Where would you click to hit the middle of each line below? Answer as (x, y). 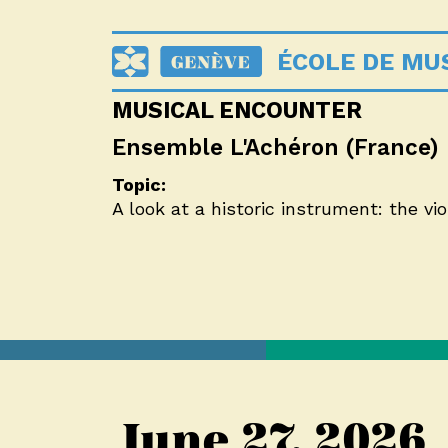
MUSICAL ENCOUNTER (237, 110)
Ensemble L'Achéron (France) (275, 147)
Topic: (139, 185)
